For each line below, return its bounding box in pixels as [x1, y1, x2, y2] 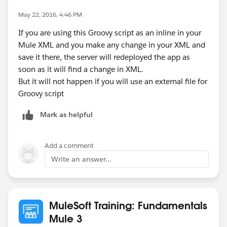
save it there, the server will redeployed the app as [18, 52, 190, 62]
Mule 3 [49, 211, 82, 225]
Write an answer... [51, 154, 111, 164]
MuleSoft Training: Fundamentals [49, 198, 207, 212]
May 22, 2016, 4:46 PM [18, 10, 82, 19]
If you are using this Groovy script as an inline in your [18, 27, 201, 37]
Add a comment [45, 141, 94, 150]
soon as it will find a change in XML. [18, 64, 143, 74]
